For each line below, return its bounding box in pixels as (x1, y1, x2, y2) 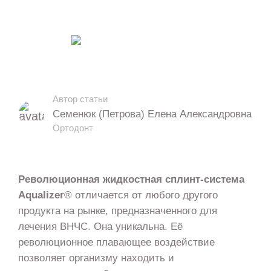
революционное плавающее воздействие (18, 235, 215, 248)
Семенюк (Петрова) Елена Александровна (53, 107, 252, 120)
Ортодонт (53, 122, 94, 133)
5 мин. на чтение (119, 39, 200, 52)
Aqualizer (18, 188, 64, 201)
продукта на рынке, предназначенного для (18, 204, 217, 217)
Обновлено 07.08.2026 (18, 18, 96, 27)
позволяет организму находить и (18, 251, 174, 264)
